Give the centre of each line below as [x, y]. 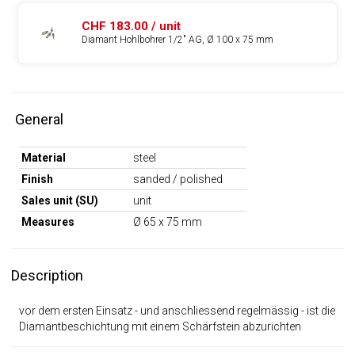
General [39, 119]
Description [47, 275]
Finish [37, 179]
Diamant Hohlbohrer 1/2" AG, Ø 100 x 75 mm [177, 40]
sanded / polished [177, 179]
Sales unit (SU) [59, 200]
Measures [48, 221]
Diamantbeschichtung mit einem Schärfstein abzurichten [160, 326]
